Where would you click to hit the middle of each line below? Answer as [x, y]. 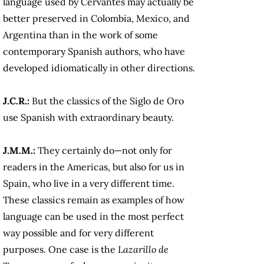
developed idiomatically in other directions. [100, 68]
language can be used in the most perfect [93, 217]
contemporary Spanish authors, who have [94, 52]
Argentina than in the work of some [80, 35]
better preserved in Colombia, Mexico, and [96, 19]
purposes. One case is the [60, 250]
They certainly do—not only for [105, 151]
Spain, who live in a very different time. [89, 184]
